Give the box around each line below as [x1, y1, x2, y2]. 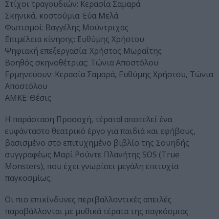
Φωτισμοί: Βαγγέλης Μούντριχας [5, 22, 129, 33]
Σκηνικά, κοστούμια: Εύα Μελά [5, 10, 118, 22]
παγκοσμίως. [5, 173, 52, 184]
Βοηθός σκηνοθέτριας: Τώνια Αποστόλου [5, 57, 158, 68]
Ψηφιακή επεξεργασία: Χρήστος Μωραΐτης [5, 45, 162, 57]
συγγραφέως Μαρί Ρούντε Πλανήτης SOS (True [5, 149, 179, 160]
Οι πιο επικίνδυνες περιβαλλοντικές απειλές [5, 194, 172, 205]
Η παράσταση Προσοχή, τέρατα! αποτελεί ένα [5, 114, 172, 125]
